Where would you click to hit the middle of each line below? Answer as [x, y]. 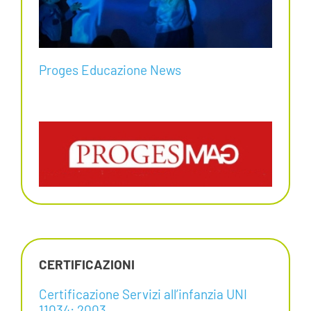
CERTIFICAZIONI [86, 264]
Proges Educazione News [110, 69]
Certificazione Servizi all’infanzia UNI [143, 294]
